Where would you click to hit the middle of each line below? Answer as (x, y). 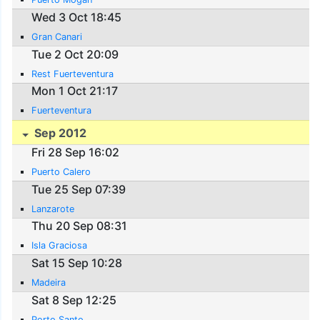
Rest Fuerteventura (73, 74)
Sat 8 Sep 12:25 (74, 300)
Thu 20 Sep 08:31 (80, 226)
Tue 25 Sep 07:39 (79, 189)
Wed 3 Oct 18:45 (77, 17)
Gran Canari (57, 36)
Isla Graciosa (60, 246)
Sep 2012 (59, 132)
